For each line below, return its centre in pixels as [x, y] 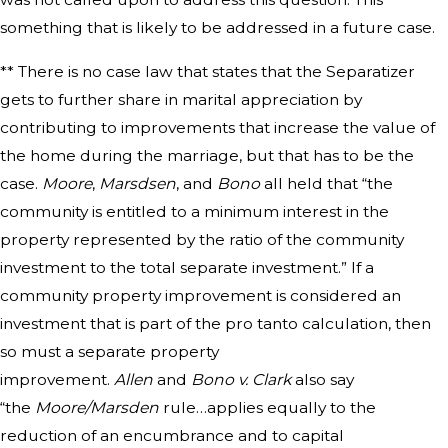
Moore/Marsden [97, 407]
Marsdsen [137, 183]
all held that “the [326, 183]
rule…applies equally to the [267, 407]
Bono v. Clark [241, 379]
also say [322, 379]
